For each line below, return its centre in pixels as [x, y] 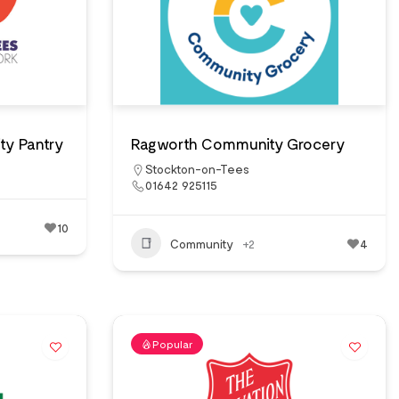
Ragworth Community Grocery [238, 143]
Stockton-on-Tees [197, 169]
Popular [173, 344]
